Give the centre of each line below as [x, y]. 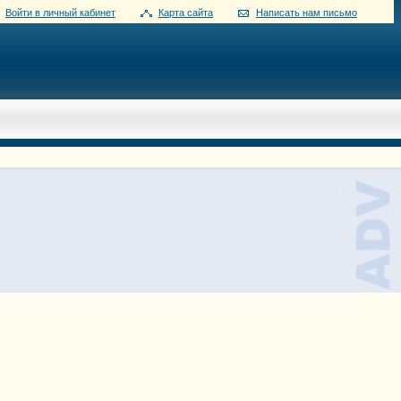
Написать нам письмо [307, 13]
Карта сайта [186, 13]
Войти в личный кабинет [60, 13]
